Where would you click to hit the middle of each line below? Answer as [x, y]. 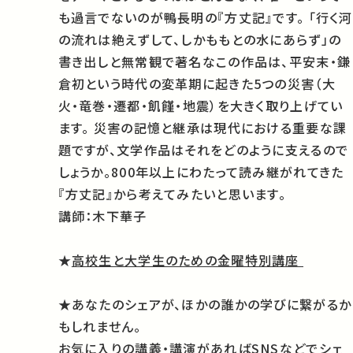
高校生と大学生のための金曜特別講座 [187, 260]
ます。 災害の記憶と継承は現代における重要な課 [203, 128]
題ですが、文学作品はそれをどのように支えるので [203, 150]
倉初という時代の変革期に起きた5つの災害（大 [197, 84]
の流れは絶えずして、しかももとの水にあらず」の [200, 40]
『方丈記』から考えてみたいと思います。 [172, 194]
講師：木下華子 [102, 216]
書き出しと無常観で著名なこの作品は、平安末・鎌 [204, 62]
